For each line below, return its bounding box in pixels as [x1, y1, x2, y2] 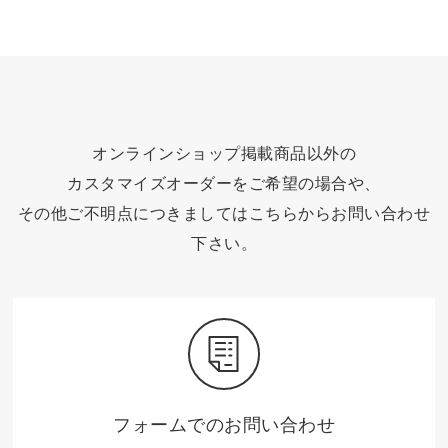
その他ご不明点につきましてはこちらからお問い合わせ [17, 202, 431, 224]
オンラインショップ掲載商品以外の [92, 142, 356, 164]
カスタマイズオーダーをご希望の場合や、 [67, 172, 381, 194]
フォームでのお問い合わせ [113, 412, 335, 436]
